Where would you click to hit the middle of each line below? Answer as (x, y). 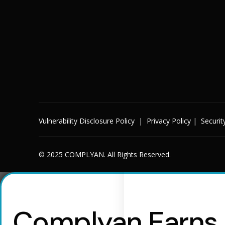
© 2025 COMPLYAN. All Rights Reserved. (105, 155)
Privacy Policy (169, 121)
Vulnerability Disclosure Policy (87, 121)
